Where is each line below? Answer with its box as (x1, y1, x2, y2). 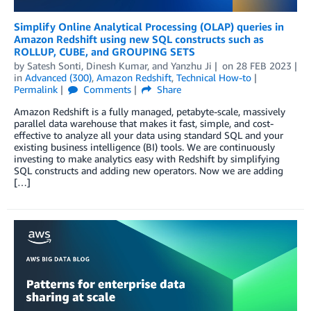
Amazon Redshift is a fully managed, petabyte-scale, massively (14, 106, 285, 118)
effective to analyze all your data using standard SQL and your (14, 129, 283, 142)
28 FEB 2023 (235, 60, 292, 72)
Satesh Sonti (27, 60, 81, 72)
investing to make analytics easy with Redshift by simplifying (14, 153, 280, 165)
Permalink (14, 83, 58, 96)
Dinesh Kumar (86, 60, 147, 72)
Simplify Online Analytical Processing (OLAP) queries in (14, 20, 284, 33)
